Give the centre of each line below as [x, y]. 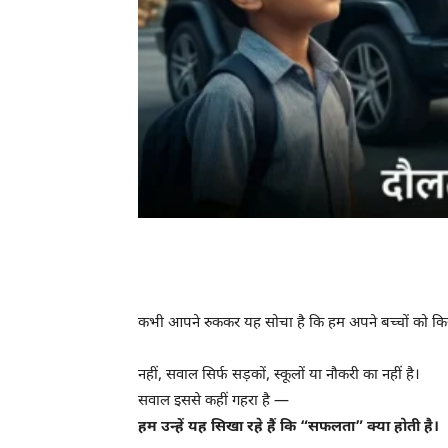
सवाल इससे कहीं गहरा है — [213, 401]
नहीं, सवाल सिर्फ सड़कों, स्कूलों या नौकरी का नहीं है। [279, 375]
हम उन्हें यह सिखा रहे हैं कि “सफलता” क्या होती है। [288, 427]
